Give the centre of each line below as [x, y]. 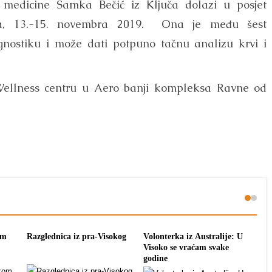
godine [156, 258]
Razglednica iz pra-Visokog [77, 236]
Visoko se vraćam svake [186, 247]
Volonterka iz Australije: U [193, 236]
